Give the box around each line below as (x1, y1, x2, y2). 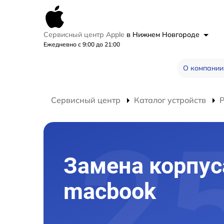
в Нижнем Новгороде (126, 30, 201, 39)
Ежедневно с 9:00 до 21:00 (43, 40, 120, 48)
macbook (63, 178, 156, 205)
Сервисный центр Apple (43, 30, 126, 39)
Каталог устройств (134, 95, 206, 105)
